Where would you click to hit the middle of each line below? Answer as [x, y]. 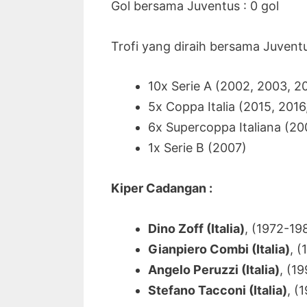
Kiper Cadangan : [162, 188]
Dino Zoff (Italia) [196, 228]
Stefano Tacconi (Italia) [218, 290]
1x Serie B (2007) [197, 148]
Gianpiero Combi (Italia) [219, 249]
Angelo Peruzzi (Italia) [214, 269]
